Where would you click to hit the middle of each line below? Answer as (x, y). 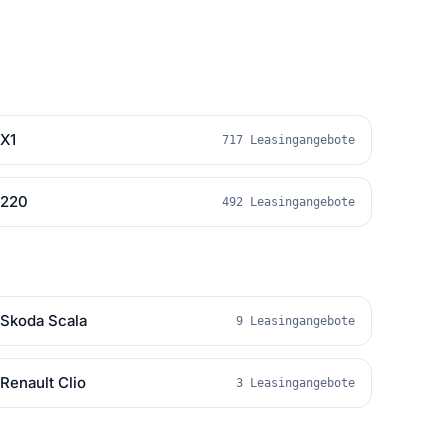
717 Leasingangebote (288, 139)
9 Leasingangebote (295, 320)
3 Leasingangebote (295, 382)
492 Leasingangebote (288, 201)
